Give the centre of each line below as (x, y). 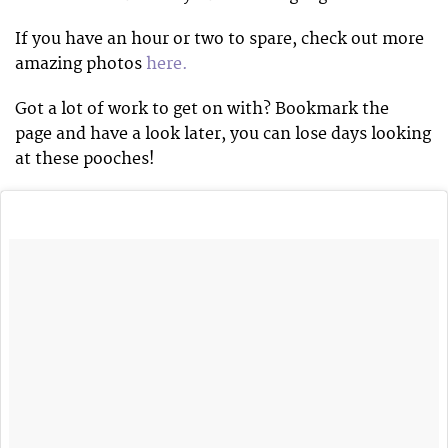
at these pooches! (85, 158)
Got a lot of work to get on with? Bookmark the (202, 108)
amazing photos (80, 64)
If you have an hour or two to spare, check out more (219, 39)
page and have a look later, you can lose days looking (223, 133)
